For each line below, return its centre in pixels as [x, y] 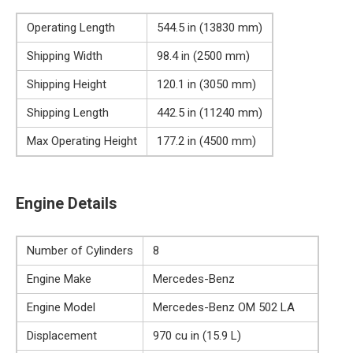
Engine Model [61, 307]
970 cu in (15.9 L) [197, 335]
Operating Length [71, 27]
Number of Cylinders [80, 250]
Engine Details [66, 203]
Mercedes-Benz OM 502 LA [224, 307]
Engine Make [59, 279]
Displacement [62, 335]
